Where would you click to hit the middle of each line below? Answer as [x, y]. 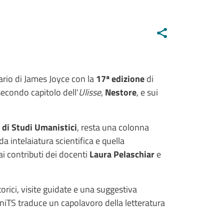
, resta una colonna [113, 127]
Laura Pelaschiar [122, 154]
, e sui [147, 92]
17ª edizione [120, 78]
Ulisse [90, 92]
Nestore [121, 92]
